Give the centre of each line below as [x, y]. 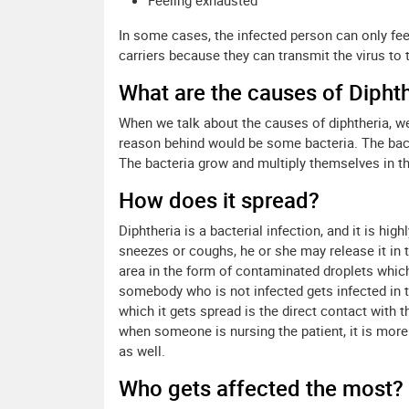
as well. [142, 351]
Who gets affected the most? [261, 388]
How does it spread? [219, 200]
